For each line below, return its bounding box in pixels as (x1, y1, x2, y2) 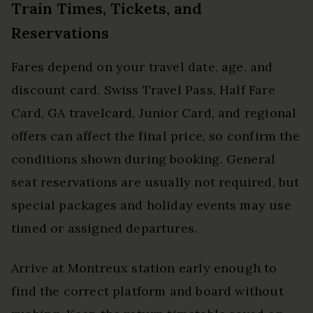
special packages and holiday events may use (11, 196, 291, 213)
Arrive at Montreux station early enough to (11, 259, 277, 276)
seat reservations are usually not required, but (11, 173, 300, 190)
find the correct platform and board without (11, 282, 284, 299)
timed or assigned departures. (11, 219, 198, 236)
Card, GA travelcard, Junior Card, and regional (11, 104, 297, 121)
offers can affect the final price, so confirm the (11, 127, 300, 144)
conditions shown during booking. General (11, 150, 276, 167)
